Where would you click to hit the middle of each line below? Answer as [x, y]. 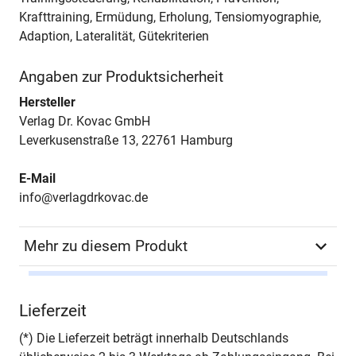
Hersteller [47, 103]
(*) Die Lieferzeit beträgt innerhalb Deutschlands [154, 339]
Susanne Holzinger [226, 290]
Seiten [47, 330]
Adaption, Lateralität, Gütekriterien [114, 36]
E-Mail [37, 179]
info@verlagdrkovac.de [83, 198]
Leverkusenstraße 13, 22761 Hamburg [126, 141]
